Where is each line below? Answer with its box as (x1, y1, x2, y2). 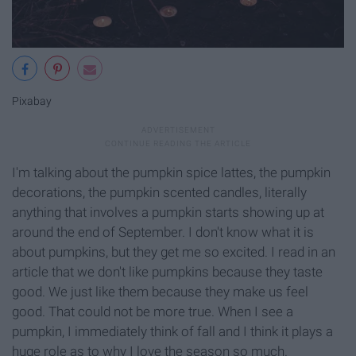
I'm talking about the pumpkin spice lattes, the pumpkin (12, 164, 331, 180)
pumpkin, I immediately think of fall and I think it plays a (12, 323, 333, 339)
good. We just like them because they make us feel (12, 283, 308, 300)
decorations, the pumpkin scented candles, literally (12, 184, 307, 200)
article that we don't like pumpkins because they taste (12, 263, 323, 280)
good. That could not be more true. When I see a (12, 303, 293, 319)
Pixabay (12, 94, 52, 108)
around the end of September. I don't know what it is (12, 223, 314, 240)
